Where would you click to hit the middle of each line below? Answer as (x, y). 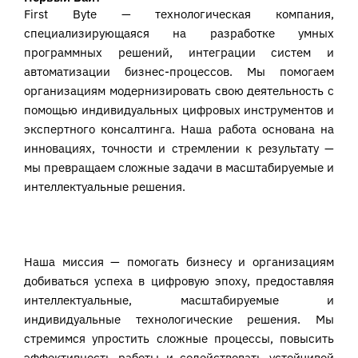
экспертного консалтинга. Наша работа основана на (179, 129)
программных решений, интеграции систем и (179, 52)
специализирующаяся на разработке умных (179, 33)
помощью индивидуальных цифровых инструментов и (179, 109)
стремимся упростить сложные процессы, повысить (179, 339)
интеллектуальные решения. (105, 186)
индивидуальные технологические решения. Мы (179, 320)
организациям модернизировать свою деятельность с (179, 90)
